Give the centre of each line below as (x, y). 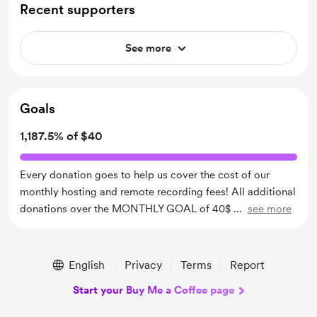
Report (247, 265)
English (86, 265)
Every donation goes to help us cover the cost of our (145, 174)
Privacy (143, 265)
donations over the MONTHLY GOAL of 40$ (127, 208)
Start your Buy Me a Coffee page (154, 290)
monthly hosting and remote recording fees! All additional (158, 191)
